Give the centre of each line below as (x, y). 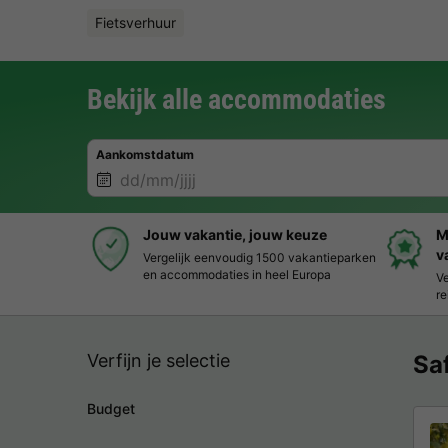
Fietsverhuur (135, 23)
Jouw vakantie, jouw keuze (235, 234)
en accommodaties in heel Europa (237, 274)
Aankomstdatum (145, 155)
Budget (111, 408)
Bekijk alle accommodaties (236, 100)
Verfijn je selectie (158, 360)
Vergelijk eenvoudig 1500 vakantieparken (259, 257)
